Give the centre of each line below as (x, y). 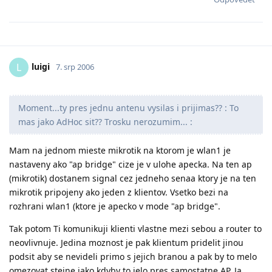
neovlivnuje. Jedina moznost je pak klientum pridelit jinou (126, 242)
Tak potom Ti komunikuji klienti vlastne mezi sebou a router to (135, 228)
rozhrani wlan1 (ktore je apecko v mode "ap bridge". (115, 206)
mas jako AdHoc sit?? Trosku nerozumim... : (105, 121)
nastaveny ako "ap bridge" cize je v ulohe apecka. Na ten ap (131, 164)
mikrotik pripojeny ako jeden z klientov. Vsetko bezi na (119, 192)
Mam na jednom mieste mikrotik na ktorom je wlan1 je (120, 150)
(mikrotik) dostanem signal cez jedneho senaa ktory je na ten (133, 178)
